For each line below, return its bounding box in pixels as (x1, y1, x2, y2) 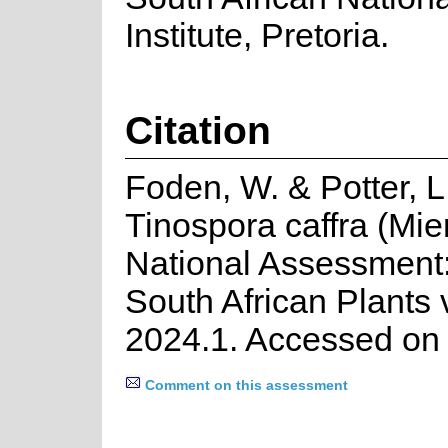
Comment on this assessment (140, 377, 348, 393)
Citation (124, 107, 271, 152)
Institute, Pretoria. (124, 16, 389, 54)
